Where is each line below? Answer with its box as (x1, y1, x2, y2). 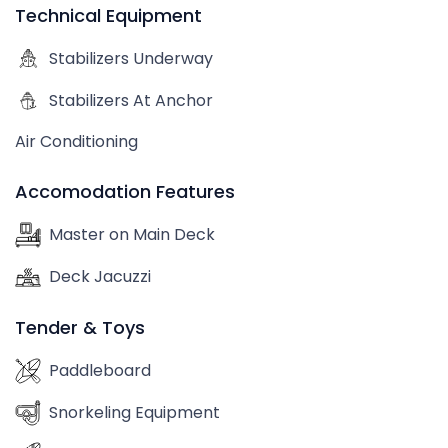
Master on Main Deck (49, 223, 215, 246)
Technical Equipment (15, 3, 202, 28)
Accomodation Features (15, 179, 235, 204)
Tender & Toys (15, 315, 145, 340)
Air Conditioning (15, 130, 138, 153)
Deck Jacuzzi (49, 265, 151, 288)
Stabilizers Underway (49, 47, 213, 70)
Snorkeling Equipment (49, 401, 220, 424)
